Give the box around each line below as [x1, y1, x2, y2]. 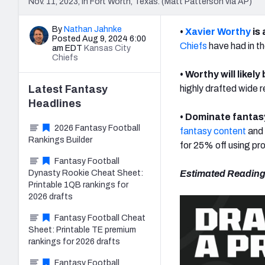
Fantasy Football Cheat [54, 213, 146, 222]
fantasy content [180, 125, 246, 136]
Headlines [28, 97, 81, 109]
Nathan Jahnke [64, 24, 122, 34]
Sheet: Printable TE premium [28, 225, 136, 234]
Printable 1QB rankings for [28, 180, 128, 189]
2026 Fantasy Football [54, 123, 140, 132]
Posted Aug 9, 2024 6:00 [52, 34, 146, 43]
